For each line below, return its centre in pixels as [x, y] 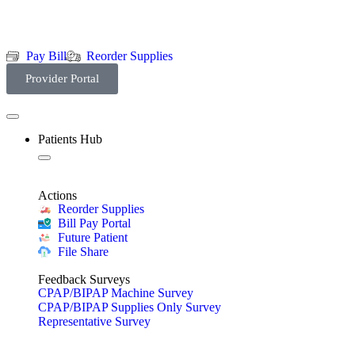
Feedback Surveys [84, 279]
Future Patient [93, 237]
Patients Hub [70, 139]
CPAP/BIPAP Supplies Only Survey [130, 307]
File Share [83, 252]
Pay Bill [46, 56]
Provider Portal [62, 78]
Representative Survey [94, 321]
